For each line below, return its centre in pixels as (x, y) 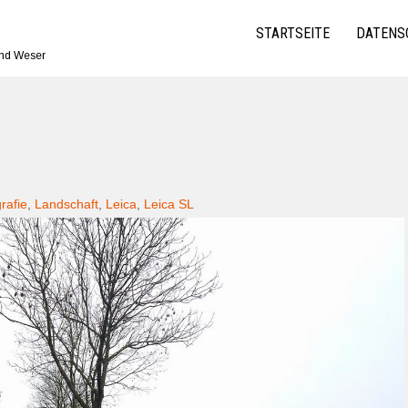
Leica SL (169, 204)
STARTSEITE (293, 33)
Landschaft (66, 204)
